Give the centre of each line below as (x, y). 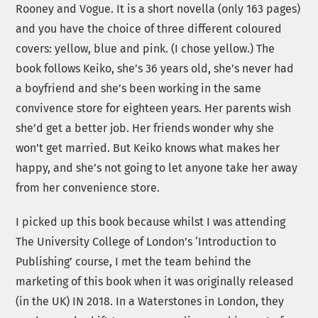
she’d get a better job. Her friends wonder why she (145, 128)
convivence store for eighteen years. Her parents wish (154, 108)
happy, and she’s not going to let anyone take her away (157, 168)
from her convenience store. (88, 187)
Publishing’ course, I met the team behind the (134, 262)
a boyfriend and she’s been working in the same (139, 88)
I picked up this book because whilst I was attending (151, 222)
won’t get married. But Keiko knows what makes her (148, 148)
